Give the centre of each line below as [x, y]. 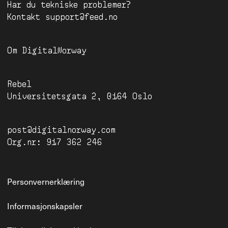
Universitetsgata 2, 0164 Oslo [80, 95]
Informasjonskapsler [45, 206]
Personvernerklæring [46, 181]
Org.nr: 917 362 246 [55, 141]
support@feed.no [81, 16]
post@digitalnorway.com [61, 129]
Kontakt [24, 16]
